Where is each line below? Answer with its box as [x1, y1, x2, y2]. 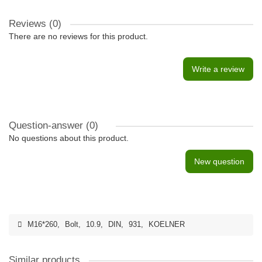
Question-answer [9, 120, 86, 131]
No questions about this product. [9, 133, 129, 143]
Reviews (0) [9, 18, 61, 29]
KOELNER [149, 220, 185, 229]
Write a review [192, 64, 244, 74]
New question [194, 157, 244, 166]
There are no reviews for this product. [9, 32, 148, 41]
